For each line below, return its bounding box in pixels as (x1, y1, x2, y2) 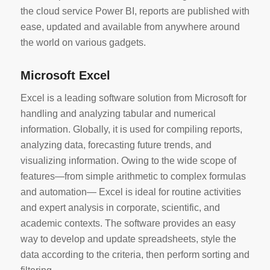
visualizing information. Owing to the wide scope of (20, 155, 236, 166)
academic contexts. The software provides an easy (20, 218, 236, 228)
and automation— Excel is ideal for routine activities (20, 186, 241, 197)
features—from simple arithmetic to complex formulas (20, 171, 246, 181)
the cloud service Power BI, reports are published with (20, 6, 250, 17)
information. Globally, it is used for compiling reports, (20, 124, 242, 134)
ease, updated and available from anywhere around (20, 22, 240, 33)
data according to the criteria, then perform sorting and (20, 249, 250, 260)
